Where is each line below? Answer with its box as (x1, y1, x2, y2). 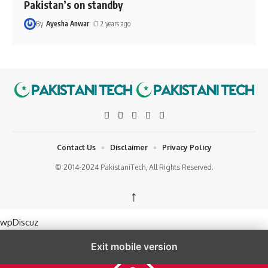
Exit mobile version (90, 240, 178, 253)
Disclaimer (109, 143, 148, 153)
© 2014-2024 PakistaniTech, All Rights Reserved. (54, 163, 214, 172)
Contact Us (56, 143, 96, 153)
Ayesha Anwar (45, 19, 89, 28)
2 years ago (100, 19, 130, 28)
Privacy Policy (162, 143, 212, 153)
